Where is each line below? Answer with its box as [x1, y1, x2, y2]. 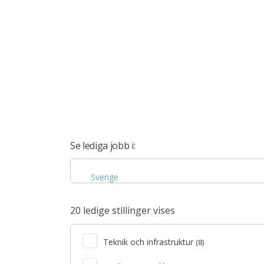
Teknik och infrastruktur [103, 236, 196, 247]
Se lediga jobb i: [70, 139, 136, 152]
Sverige [91, 171, 118, 183]
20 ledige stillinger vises [70, 204, 175, 217]
